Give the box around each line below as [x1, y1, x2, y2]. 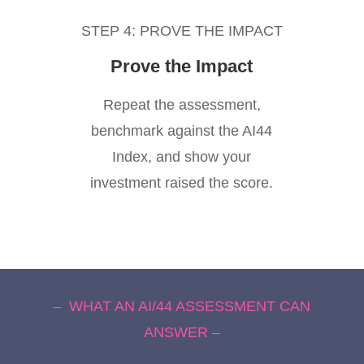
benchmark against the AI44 [91, 122, 273, 139]
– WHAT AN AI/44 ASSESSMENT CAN [53, 297, 311, 314]
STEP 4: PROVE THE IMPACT [80, 22, 283, 39]
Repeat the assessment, [102, 96, 261, 113]
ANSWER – [143, 323, 220, 340]
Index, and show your [112, 148, 252, 165]
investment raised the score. [90, 174, 274, 191]
